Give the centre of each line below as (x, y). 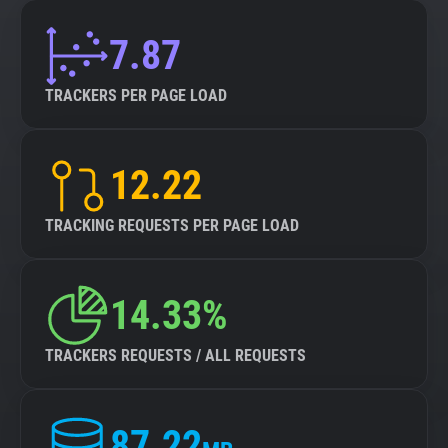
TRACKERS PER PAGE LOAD (136, 95)
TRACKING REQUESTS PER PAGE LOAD (172, 225)
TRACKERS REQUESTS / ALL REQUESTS (175, 355)
